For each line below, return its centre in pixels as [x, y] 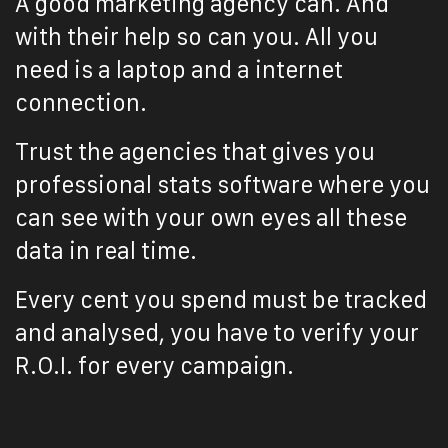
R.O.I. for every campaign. [154, 366]
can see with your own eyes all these [211, 218]
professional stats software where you [222, 185]
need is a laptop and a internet [179, 70]
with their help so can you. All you [196, 37]
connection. [81, 103]
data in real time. [106, 251]
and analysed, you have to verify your [217, 333]
